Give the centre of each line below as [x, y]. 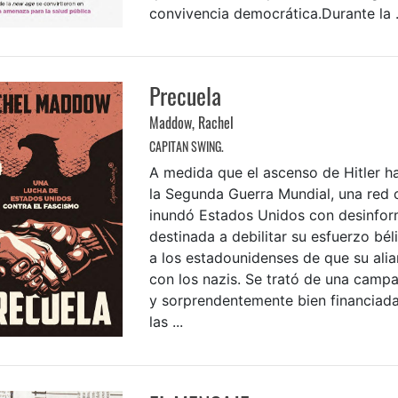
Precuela [185, 96]
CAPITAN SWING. [186, 147]
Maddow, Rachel [191, 123]
